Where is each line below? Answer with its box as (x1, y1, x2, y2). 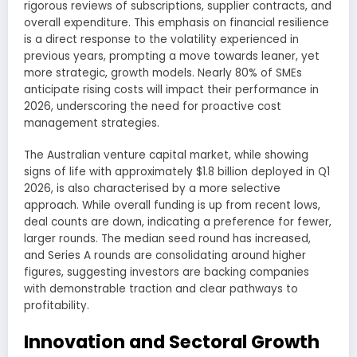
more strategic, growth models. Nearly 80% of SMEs (24, 65, 302, 81)
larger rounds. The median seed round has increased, (24, 231, 311, 247)
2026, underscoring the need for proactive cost (24, 99, 281, 115)
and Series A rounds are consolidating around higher (24, 248, 306, 264)
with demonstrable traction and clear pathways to (24, 281, 298, 297)
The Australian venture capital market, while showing (24, 147, 308, 163)
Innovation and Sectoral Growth (24, 329, 320, 355)
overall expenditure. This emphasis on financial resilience (24, 15, 329, 31)
